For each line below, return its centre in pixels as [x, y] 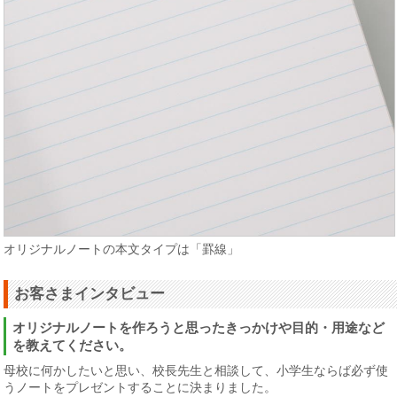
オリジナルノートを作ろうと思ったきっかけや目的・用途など [199, 328]
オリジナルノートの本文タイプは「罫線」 [122, 249]
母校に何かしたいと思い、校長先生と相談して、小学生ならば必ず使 [196, 371]
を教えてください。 [73, 346]
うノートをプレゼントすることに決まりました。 [140, 388]
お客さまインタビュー [90, 294]
